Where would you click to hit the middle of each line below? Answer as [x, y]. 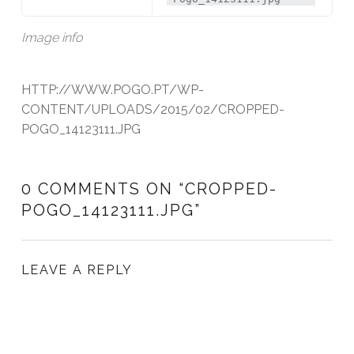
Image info [51, 38]
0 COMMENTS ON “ [103, 188]
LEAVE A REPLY [77, 270]
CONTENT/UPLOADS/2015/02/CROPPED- [153, 110]
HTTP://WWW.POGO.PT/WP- [112, 90]
